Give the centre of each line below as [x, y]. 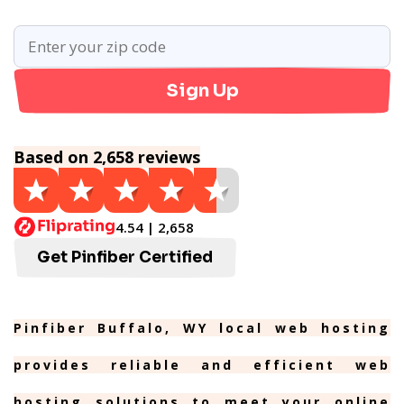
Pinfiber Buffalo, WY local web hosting [202, 328]
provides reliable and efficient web [202, 365]
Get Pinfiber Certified [125, 257]
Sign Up [202, 91]
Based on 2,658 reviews [107, 157]
